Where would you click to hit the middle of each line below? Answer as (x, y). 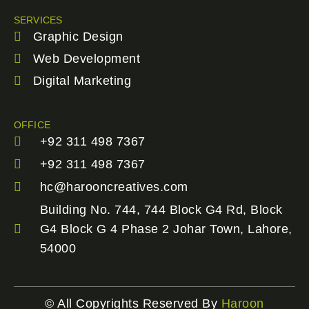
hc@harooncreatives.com (114, 187)
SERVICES (38, 20)
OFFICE (32, 124)
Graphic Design (78, 36)
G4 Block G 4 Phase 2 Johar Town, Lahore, (166, 229)
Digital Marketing (82, 80)
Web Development (86, 58)
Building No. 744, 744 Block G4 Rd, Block (161, 209)
